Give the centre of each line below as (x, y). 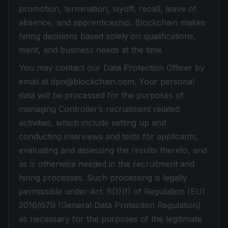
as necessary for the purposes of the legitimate (110, 219)
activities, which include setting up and (92, 123)
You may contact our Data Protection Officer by (112, 68)
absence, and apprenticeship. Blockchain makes (112, 22)
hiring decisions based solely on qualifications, (107, 36)
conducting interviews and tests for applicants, (109, 136)
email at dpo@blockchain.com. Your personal (107, 81)
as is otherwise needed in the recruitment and (107, 164)
